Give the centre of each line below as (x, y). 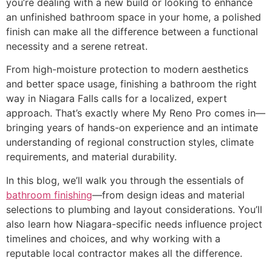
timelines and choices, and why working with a (113, 238)
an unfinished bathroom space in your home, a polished (134, 17)
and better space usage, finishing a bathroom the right (131, 84)
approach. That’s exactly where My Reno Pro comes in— (136, 113)
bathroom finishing (49, 195)
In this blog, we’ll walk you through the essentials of (125, 180)
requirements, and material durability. (91, 157)
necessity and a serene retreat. (77, 46)
